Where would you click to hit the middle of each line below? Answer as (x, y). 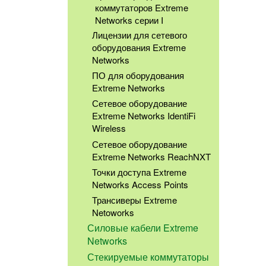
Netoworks (113, 213)
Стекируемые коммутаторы (148, 257)
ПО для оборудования (138, 75)
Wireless (109, 128)
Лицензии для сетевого (139, 35)
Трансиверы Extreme (134, 200)
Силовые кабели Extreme (143, 228)
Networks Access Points (140, 185)
